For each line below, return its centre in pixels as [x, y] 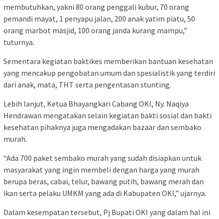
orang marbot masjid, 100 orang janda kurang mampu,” [95, 30]
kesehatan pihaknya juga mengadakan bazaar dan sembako [102, 127]
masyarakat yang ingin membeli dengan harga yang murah [101, 169]
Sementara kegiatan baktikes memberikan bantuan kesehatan [108, 61]
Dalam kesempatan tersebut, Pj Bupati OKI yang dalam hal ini [107, 212]
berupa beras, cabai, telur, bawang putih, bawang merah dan [104, 181]
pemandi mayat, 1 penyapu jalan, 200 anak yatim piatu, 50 [99, 18]
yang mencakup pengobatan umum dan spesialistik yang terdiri [109, 73]
